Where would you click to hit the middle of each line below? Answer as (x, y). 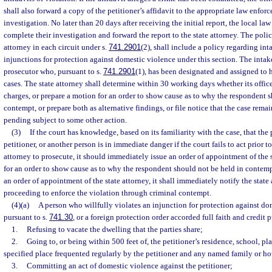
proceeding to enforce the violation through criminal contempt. (107, 193)
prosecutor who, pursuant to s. (53, 71)
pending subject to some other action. (65, 120)
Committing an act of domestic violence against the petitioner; (129, 266)
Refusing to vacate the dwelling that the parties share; (114, 229)
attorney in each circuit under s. (56, 47)
